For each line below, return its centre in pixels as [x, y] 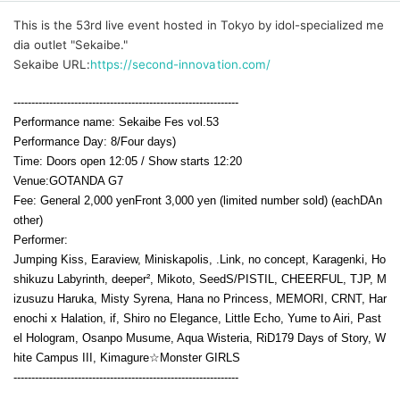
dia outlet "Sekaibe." [71, 44]
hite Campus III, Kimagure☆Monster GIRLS [127, 357]
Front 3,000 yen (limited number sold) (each [247, 200]
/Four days [145, 141]
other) [28, 220]
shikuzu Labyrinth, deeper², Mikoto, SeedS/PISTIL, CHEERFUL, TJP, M [200, 279]
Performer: [41, 239]
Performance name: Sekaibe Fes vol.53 [116, 121]
